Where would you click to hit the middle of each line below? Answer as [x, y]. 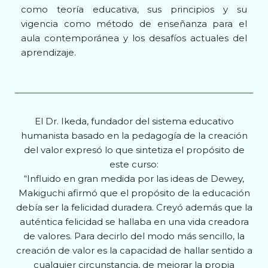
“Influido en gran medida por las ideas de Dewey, [134, 178]
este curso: [134, 164]
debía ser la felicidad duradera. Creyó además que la [134, 207]
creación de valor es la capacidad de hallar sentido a [134, 250]
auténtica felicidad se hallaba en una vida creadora [134, 221]
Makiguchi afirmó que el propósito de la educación [134, 193]
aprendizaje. [48, 52]
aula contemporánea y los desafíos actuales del [134, 38]
